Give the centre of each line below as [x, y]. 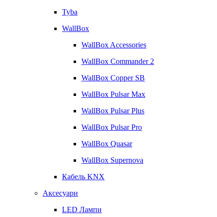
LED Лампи [82, 209]
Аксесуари [60, 193]
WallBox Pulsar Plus [113, 111]
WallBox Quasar [107, 144]
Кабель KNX [83, 177]
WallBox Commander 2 [118, 61]
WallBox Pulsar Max [113, 94]
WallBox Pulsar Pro [112, 127]
